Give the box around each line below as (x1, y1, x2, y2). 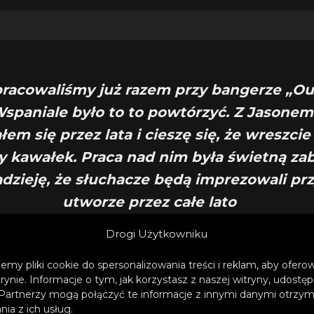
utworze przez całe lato (62, 193, 236, 210)
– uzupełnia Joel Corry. (66, 233, 232, 250)
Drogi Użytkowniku (106, 227, 208, 240)
